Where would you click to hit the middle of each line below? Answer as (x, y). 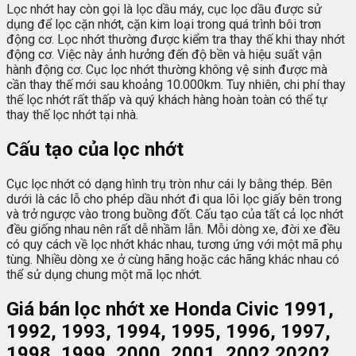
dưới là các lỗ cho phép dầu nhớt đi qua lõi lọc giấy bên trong (174, 199)
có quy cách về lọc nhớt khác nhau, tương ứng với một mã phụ (174, 244)
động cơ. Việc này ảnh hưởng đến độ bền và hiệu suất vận (164, 55)
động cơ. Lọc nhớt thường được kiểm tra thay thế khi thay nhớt (176, 40)
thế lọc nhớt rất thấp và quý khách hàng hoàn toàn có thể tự (167, 100)
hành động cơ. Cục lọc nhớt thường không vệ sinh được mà (167, 70)
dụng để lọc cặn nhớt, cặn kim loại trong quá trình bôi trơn (164, 25)
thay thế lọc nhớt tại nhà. (72, 115)
